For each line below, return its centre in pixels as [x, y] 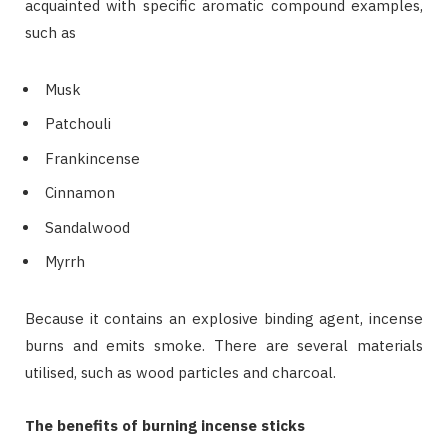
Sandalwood [87, 227]
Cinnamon [80, 193]
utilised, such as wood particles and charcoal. [180, 373]
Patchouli [78, 124]
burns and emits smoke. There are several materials [224, 346]
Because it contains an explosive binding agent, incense [224, 319]
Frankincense [92, 158]
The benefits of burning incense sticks [165, 426]
